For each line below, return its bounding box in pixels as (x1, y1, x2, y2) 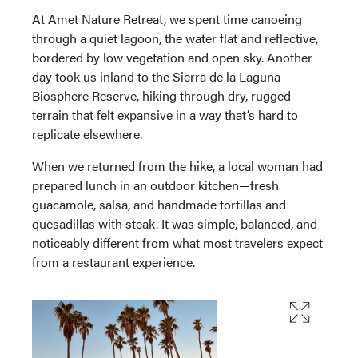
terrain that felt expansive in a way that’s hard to (32, 105, 298, 125)
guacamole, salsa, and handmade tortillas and (32, 195, 286, 214)
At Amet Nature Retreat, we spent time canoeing (32, 10, 302, 29)
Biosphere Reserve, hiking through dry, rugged (32, 86, 291, 105)
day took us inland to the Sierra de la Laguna (32, 67, 280, 86)
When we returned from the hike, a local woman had (32, 157, 323, 176)
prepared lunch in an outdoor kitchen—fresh (32, 176, 279, 195)
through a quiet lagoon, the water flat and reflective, (32, 29, 318, 48)
